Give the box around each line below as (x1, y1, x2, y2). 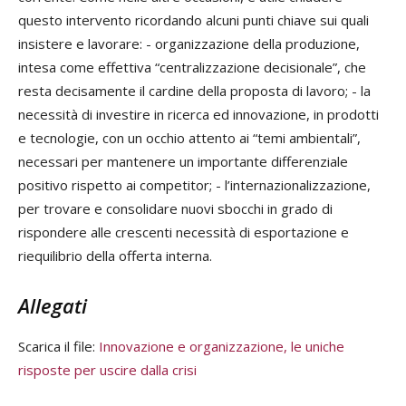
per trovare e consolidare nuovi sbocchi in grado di (18, 199, 333, 218)
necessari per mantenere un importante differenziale (18, 152, 348, 171)
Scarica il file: (18, 337, 99, 356)
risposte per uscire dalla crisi (18, 361, 197, 380)
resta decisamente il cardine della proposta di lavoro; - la (18, 82, 371, 101)
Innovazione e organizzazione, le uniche (99, 337, 344, 356)
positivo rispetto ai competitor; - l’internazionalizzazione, (18, 176, 371, 195)
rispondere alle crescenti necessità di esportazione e (18, 223, 349, 242)
